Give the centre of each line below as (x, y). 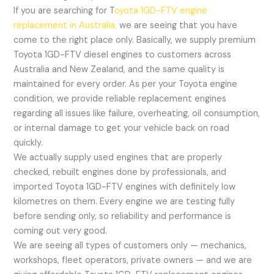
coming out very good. (61, 231)
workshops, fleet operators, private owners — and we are (133, 261)
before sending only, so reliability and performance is (123, 217)
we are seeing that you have (177, 26)
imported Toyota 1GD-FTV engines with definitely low (125, 187)
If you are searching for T (64, 11)
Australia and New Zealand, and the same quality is (119, 70)
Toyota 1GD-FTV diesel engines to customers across (123, 55)
